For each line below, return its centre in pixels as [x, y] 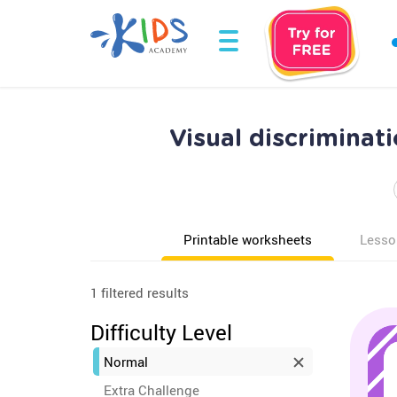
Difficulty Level [161, 332]
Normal [126, 362]
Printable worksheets [248, 239]
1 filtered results [140, 292]
